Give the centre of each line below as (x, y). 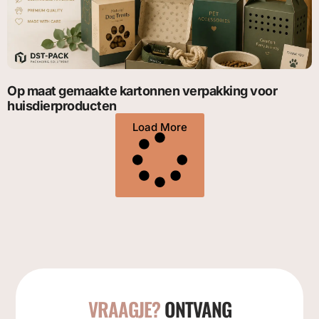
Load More (159, 127)
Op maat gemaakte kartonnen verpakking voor (142, 90)
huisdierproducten (62, 105)
